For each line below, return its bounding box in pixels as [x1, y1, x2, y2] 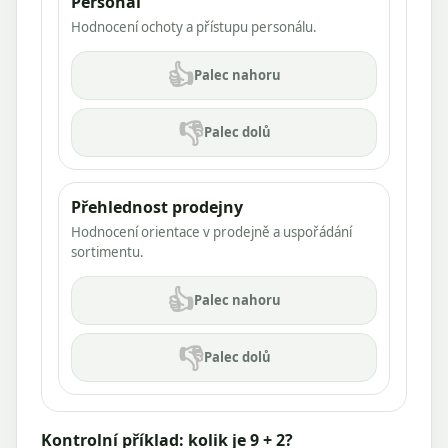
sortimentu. [71, 242, 144, 261]
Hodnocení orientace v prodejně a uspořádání [71, 222, 352, 241]
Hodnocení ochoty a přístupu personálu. [71, 17, 317, 36]
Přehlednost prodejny [71, 195, 243, 218]
